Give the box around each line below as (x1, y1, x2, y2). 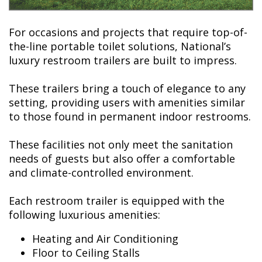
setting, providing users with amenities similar (9, 95, 245, 110)
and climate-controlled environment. (9, 166, 194, 180)
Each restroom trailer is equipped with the (9, 194, 225, 208)
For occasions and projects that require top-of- (9, 25, 247, 40)
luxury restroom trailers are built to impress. (9, 53, 237, 68)
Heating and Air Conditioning (32, 232, 178, 246)
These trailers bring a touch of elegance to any (9, 81, 246, 96)
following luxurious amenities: (9, 208, 160, 222)
